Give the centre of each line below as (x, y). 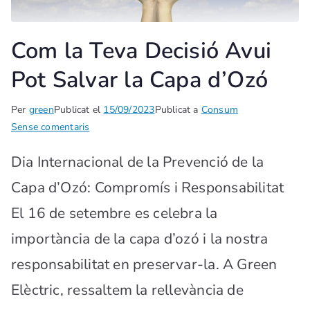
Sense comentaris (51, 127)
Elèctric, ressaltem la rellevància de (127, 290)
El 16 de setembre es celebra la (115, 213)
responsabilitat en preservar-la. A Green (144, 264)
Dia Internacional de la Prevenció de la (138, 162)
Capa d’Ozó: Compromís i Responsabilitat (148, 187)
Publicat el (79, 109)
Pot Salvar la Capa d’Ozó (140, 79)
